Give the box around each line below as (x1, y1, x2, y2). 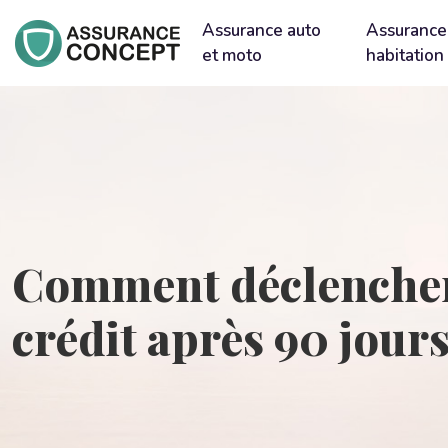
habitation (366, 44, 445, 67)
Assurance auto (202, 19, 321, 42)
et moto (202, 44, 262, 67)
